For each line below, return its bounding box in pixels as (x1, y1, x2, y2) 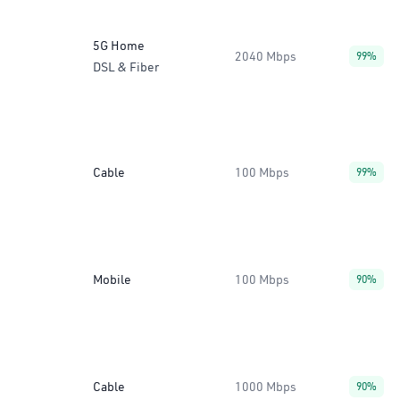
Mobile (93, 271, 131, 287)
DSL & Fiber (93, 59, 159, 75)
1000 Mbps (235, 379, 296, 395)
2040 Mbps (235, 48, 296, 64)
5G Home (93, 37, 145, 54)
